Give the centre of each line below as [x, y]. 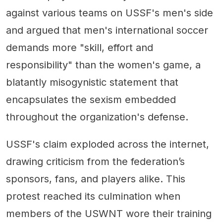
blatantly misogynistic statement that [92, 82]
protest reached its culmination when [93, 196]
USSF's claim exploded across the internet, [108, 144]
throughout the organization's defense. [97, 117]
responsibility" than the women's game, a [103, 65]
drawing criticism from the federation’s [95, 161]
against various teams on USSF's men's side [110, 13]
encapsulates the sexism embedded [91, 99]
